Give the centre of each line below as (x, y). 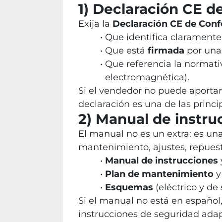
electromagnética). (147, 77)
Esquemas (129, 187)
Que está (126, 51)
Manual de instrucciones (161, 161)
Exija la (95, 24)
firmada (166, 51)
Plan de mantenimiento (159, 174)
